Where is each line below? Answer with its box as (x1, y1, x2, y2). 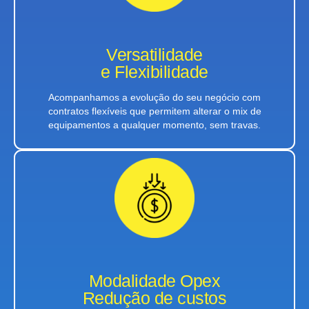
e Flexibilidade (101, 62, 208, 82)
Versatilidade (106, 45, 203, 65)
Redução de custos (82, 288, 227, 308)
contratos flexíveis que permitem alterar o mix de (48, 106, 261, 117)
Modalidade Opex (88, 270, 221, 290)
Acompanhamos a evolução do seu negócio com (48, 92, 261, 103)
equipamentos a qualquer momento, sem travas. (48, 119, 261, 131)
